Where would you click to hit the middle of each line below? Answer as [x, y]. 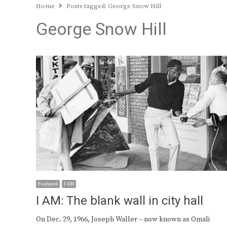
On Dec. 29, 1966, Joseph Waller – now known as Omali [123, 220]
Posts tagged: [87, 6]
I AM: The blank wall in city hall [120, 201]
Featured [48, 184]
